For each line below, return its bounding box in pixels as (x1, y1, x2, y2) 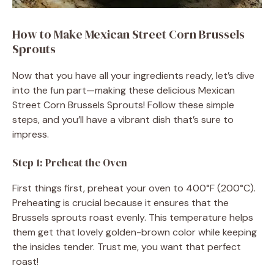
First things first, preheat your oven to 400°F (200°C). (12, 181, 256, 194)
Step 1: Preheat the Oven (12, 155, 127, 170)
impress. (12, 127, 49, 141)
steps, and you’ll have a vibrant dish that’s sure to (12, 113, 234, 126)
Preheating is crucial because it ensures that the (12, 196, 229, 209)
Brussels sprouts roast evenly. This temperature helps (12, 210, 253, 224)
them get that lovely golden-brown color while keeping (12, 225, 257, 239)
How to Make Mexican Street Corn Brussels (12, 25, 245, 43)
